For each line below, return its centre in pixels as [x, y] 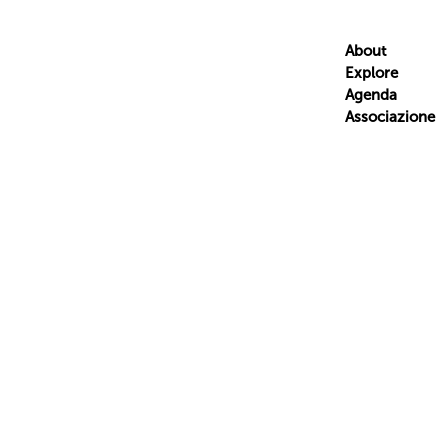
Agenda [370, 95]
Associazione [389, 117]
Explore [371, 73]
